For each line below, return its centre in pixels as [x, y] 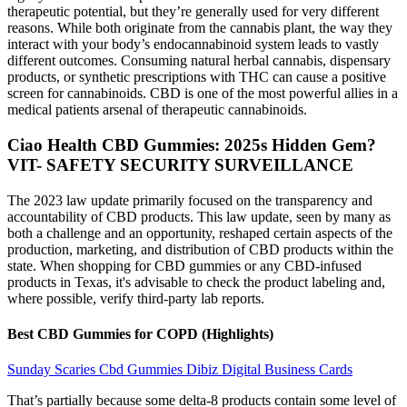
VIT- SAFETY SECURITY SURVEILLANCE [180, 165]
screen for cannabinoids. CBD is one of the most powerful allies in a [203, 94]
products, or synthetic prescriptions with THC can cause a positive [197, 77]
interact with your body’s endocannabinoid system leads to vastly [193, 45]
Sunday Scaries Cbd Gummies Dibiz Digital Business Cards [180, 370]
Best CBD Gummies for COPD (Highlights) [140, 334]
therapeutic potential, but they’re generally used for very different [193, 12]
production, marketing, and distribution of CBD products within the [200, 249]
